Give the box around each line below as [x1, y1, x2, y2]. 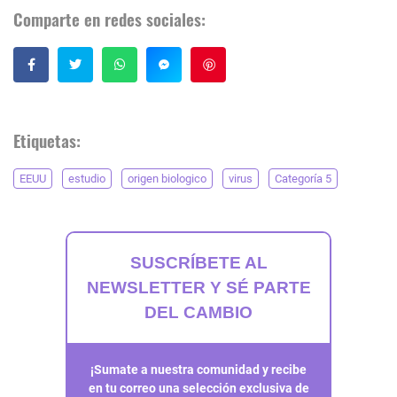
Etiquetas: [13, 128, 81, 154]
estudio [68, 172, 105, 186]
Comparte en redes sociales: [13, 6, 206, 33]
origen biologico [128, 172, 206, 186]
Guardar [228, 55, 275, 74]
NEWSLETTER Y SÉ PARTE [86, 278, 311, 298]
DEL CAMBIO [144, 303, 253, 323]
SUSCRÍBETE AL [129, 253, 268, 273]
